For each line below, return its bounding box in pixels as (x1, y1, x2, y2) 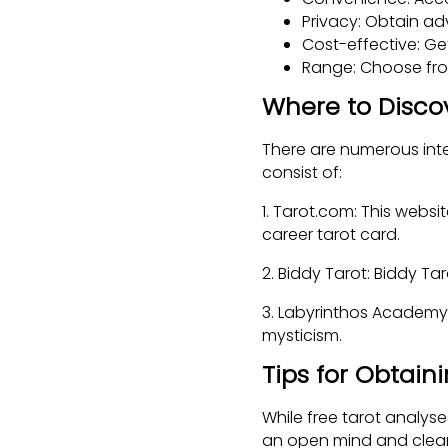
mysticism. (262, 323, 342, 347)
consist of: (262, 160, 342, 184)
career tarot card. (262, 222, 400, 246)
